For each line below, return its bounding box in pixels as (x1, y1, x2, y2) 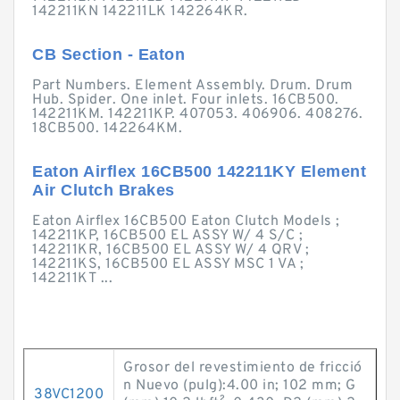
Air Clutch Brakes (32, 181, 175, 199)
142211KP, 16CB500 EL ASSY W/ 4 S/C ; (32, 227, 303, 245)
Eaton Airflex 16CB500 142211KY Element (32, 162, 366, 180)
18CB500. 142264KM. (32, 120, 182, 137)
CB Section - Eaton (32, 46, 185, 63)
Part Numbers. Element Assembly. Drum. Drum (32, 77, 353, 95)
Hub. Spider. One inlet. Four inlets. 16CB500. (32, 91, 339, 109)
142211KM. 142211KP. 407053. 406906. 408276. (32, 105, 363, 123)
